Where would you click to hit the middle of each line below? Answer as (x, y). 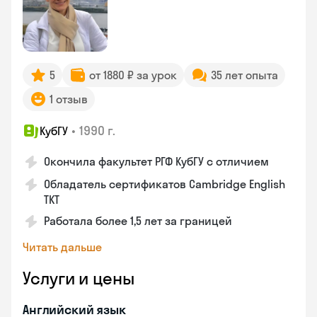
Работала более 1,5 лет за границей (138, 221)
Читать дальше (62, 247)
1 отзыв (69, 99)
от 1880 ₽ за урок (133, 75)
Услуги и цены (79, 278)
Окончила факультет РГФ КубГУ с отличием (156, 161)
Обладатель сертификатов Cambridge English (165, 184)
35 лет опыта (244, 75)
